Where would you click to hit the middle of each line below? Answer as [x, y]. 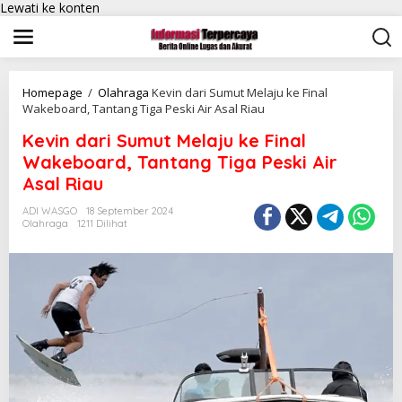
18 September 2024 [130, 211]
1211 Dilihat [102, 223]
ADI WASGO [50, 211]
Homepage [52, 92]
